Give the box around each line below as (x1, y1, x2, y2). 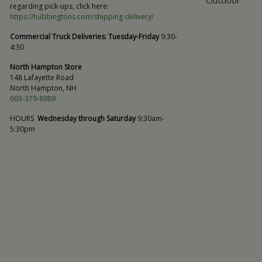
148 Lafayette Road (10, 73, 74, 82)
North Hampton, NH (10, 83, 77, 93)
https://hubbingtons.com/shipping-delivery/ (10, 12, 154, 22)
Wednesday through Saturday (37, 113, 136, 123)
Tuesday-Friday (108, 32, 159, 42)
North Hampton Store (10, 62, 85, 72)
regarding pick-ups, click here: (10, 1, 111, 11)
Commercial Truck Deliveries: (10, 32, 106, 42)
